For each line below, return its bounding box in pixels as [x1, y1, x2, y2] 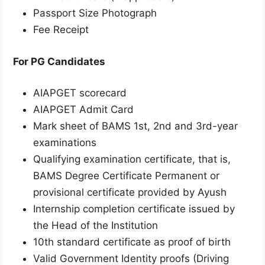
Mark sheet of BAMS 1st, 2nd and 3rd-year [33, 120, 238, 132]
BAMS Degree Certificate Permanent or [33, 170, 219, 182]
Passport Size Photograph [33, 7, 157, 20]
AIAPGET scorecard [33, 87, 127, 99]
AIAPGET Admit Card [33, 104, 134, 116]
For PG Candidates [13, 55, 105, 67]
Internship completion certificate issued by [33, 203, 235, 215]
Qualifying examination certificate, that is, [33, 153, 231, 166]
